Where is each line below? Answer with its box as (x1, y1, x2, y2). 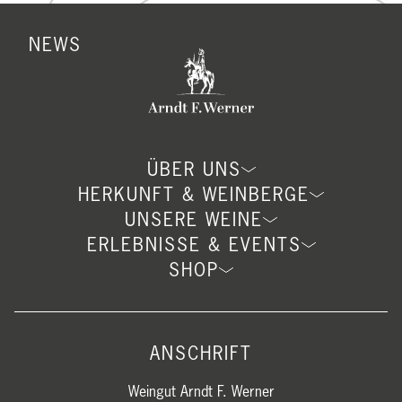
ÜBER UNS (146, 158, 241, 181)
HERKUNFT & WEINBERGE (78, 183, 310, 206)
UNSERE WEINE (125, 208, 263, 232)
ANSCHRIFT (150, 342, 252, 365)
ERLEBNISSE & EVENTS (86, 233, 301, 257)
